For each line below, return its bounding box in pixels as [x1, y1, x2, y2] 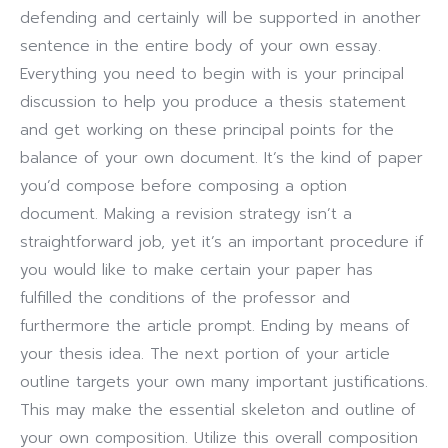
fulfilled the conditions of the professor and [20, 287, 350, 309]
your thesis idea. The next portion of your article [20, 343, 390, 365]
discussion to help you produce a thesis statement [20, 91, 406, 113]
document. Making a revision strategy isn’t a [20, 203, 352, 225]
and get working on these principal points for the [20, 119, 394, 141]
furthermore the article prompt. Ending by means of [20, 315, 410, 337]
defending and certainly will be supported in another [20, 7, 421, 29]
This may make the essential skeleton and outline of [20, 399, 416, 421]
